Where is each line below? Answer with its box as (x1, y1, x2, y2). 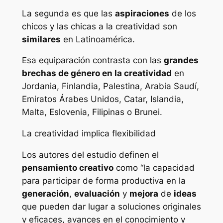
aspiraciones (114, 8, 169, 18)
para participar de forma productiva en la (21, 175, 186, 186)
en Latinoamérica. (60, 34, 135, 44)
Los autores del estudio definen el (21, 149, 159, 160)
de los (169, 8, 196, 18)
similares (21, 34, 61, 44)
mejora (129, 188, 158, 199)
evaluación (74, 188, 120, 199)
